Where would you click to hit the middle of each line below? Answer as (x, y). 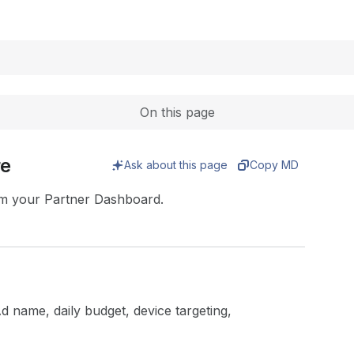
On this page (177, 112)
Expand (162, 9)
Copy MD (275, 165)
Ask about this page (176, 165)
